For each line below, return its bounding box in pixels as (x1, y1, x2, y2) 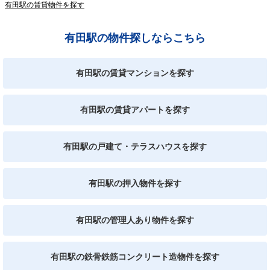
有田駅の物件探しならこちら (64, 31, 206, 44)
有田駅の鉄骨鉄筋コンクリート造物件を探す (51, 251, 219, 262)
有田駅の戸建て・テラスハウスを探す (63, 141, 207, 151)
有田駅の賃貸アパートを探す (80, 104, 190, 115)
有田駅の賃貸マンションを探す (76, 67, 194, 78)
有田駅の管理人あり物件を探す (76, 215, 194, 225)
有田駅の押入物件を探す (89, 178, 181, 188)
